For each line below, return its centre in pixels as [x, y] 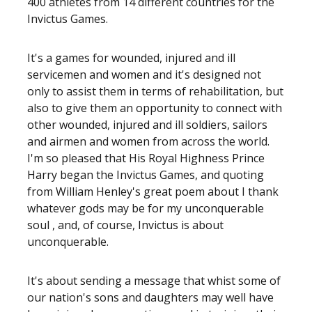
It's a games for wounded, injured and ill [131, 58]
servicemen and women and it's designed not [144, 75]
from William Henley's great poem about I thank [153, 192]
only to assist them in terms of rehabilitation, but [155, 91]
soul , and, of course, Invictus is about [125, 225]
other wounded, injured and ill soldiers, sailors [147, 125]
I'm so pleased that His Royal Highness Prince [146, 158]
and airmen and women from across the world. [148, 141]
